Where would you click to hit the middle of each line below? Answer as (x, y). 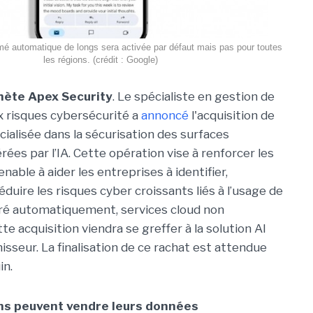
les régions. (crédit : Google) (101, 60)
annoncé (165, 115)
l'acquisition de (232, 115)
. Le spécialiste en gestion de (194, 96)
